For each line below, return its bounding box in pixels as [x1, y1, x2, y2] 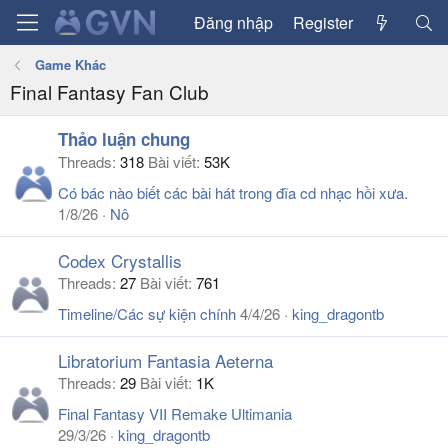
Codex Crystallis [58, 248, 182, 273]
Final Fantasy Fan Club [10, 78, 209, 105]
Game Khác [34, 55, 106, 74]
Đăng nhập [193, 10, 273, 34]
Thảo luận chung [58, 127, 190, 151]
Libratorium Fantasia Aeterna [58, 348, 273, 373]
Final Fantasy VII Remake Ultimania [58, 403, 292, 424]
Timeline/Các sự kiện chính [58, 303, 236, 324]
